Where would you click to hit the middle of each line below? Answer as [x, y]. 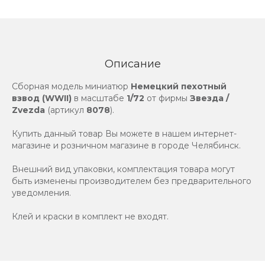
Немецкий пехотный [179, 87]
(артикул [66, 110]
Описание [132, 64]
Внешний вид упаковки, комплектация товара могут [123, 169]
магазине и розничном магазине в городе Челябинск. [126, 146]
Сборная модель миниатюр [71, 87]
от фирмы [167, 98]
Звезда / [209, 98]
